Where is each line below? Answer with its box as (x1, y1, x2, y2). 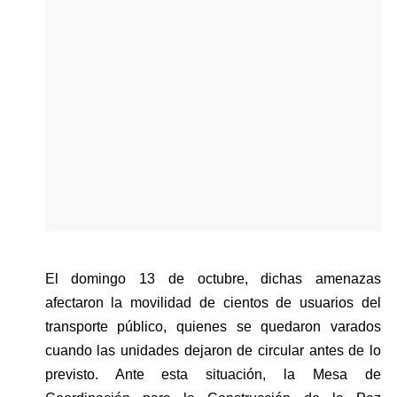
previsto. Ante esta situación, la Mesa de (44, 366, 381, 382)
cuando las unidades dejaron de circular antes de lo (44, 342, 381, 358)
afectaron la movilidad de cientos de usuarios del (44, 294, 381, 310)
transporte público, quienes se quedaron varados (44, 318, 381, 334)
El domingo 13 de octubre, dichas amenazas (44, 270, 381, 286)
